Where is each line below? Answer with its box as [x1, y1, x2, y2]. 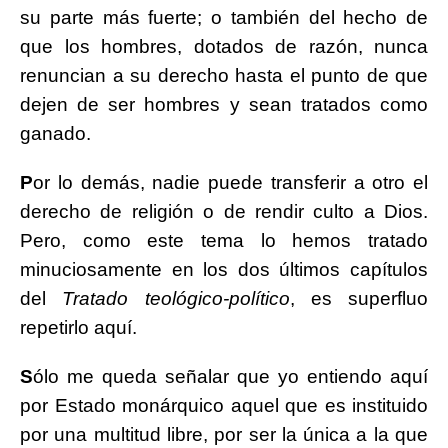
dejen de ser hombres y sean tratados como [20, 94, 428, 116]
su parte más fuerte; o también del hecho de [20, 7, 428, 29]
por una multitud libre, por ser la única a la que [20, 424, 428, 446]
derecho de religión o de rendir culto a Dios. [20, 201, 428, 223]
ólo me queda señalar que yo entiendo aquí [33, 366, 428, 388]
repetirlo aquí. [20, 317, 137, 339]
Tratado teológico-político [62, 288, 290, 310]
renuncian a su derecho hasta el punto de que [20, 65, 428, 87]
